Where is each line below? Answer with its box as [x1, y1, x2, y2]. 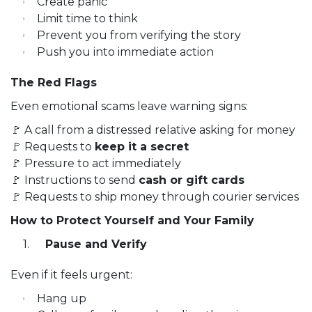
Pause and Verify [42, 237, 147, 251]
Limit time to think [37, 12, 138, 26]
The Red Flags [10, 76, 97, 90]
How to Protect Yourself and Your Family [10, 214, 254, 228]
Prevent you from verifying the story [37, 29, 241, 42]
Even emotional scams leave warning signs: [10, 100, 248, 114]
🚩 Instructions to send [10, 173, 139, 187]
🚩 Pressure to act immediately [10, 157, 181, 171]
